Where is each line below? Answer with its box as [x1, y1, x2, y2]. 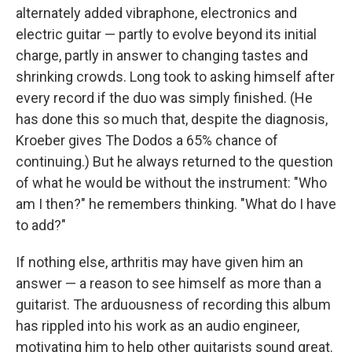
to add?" [16, 216, 66, 233]
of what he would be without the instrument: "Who [16, 174, 327, 191]
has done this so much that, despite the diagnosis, [16, 110, 328, 127]
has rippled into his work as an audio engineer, [16, 317, 299, 334]
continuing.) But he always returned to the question [16, 152, 333, 170]
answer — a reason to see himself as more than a [16, 274, 321, 291]
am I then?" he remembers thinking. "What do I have [16, 195, 336, 212]
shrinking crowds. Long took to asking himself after [16, 68, 335, 85]
